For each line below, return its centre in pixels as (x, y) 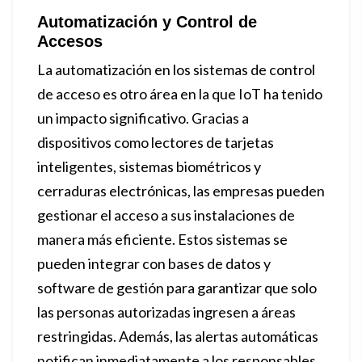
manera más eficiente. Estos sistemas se (162, 239)
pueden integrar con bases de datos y (154, 263)
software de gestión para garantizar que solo (177, 288)
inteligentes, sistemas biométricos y (149, 166)
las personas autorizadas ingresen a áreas (166, 312)
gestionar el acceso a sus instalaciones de (166, 215)
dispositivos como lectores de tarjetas (156, 142)
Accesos (70, 41)
